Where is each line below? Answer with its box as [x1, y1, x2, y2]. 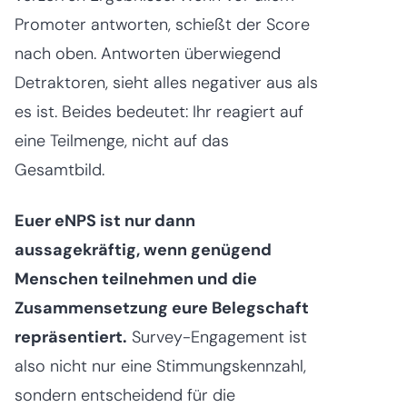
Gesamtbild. [15, 159, 104, 182]
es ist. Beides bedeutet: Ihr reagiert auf [15, 101, 303, 124]
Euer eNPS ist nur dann [15, 210, 195, 233]
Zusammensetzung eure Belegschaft [15, 297, 309, 320]
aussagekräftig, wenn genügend [15, 239, 272, 262]
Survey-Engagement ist [127, 326, 307, 349]
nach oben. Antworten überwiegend [15, 43, 281, 65]
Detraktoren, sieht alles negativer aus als [15, 72, 318, 94]
